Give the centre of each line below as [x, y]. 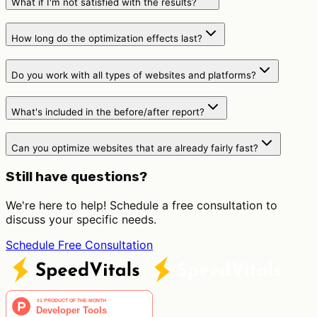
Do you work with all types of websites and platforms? [134, 75]
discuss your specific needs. [81, 219]
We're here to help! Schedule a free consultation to [142, 205]
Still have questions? [76, 177]
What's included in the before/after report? [108, 111]
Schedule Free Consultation [79, 244]
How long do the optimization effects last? [107, 39]
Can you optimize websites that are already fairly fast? [135, 148]
